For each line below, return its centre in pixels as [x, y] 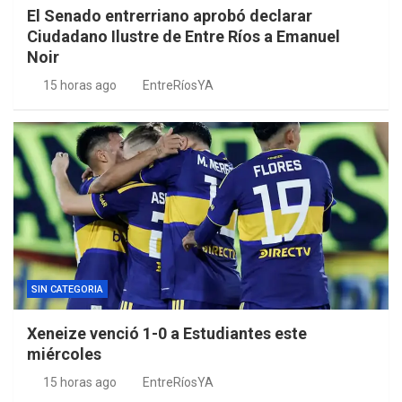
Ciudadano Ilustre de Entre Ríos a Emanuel [184, 37]
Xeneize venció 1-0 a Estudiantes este [167, 334]
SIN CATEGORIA [67, 290]
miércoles [64, 354]
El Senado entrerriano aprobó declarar [170, 16]
